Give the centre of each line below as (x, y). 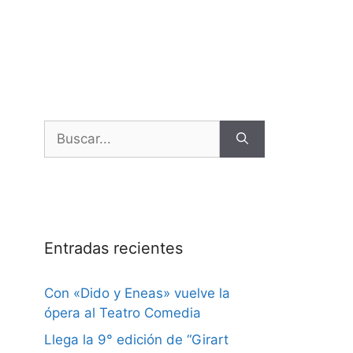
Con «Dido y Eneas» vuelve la (137, 294)
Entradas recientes (113, 249)
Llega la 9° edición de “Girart (136, 339)
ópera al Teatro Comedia (123, 313)
